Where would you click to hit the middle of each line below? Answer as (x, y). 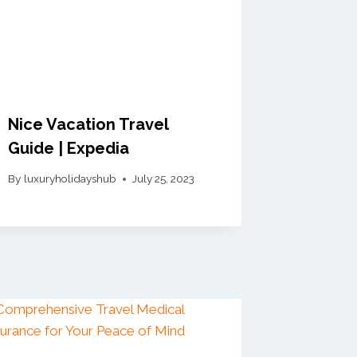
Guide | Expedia (69, 148)
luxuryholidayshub (70, 179)
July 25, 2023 (163, 179)
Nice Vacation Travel (88, 124)
